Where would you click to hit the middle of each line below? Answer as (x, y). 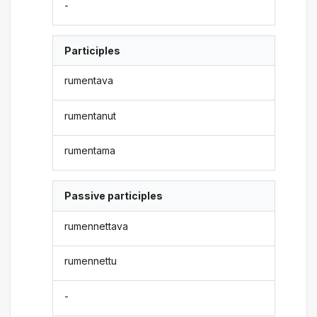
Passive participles (114, 196)
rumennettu (91, 261)
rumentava (89, 81)
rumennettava (97, 226)
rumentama (90, 150)
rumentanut (91, 115)
